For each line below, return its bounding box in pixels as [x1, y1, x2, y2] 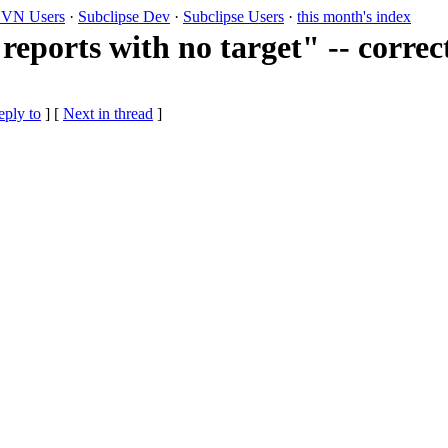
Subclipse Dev [78, 8, 170, 25]
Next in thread [63, 105, 153, 123]
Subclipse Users [183, 8, 284, 25]
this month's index [297, 8, 411, 25]
